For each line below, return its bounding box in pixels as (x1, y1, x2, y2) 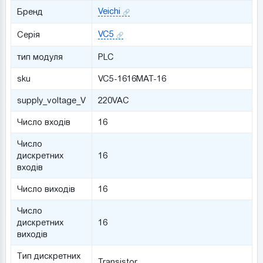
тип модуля (16, 52, 63, 62)
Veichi (97, 6, 120, 16)
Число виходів (16, 184, 75, 194)
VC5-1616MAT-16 (97, 73, 166, 83)
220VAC (97, 95, 129, 105)
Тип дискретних (16, 251, 80, 261)
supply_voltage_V (16, 95, 86, 105)
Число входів (16, 117, 70, 127)
